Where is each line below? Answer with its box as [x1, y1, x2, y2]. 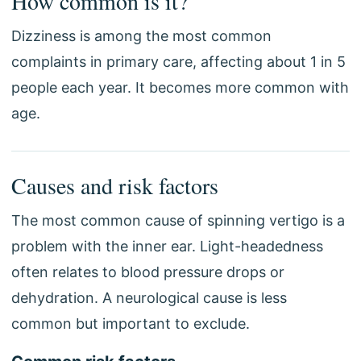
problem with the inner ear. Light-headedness [11, 238, 323, 255]
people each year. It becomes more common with [11, 79, 349, 96]
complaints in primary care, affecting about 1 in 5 [11, 53, 346, 70]
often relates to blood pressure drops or [11, 263, 284, 280]
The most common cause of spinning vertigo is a [11, 212, 345, 229]
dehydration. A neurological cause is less [11, 289, 287, 306]
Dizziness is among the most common [11, 27, 272, 44]
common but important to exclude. [11, 315, 250, 332]
